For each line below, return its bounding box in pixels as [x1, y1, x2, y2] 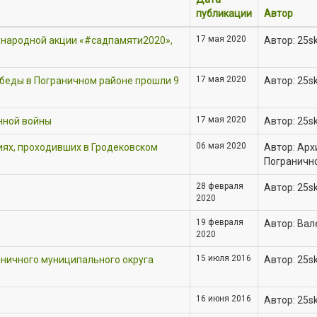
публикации [196, 8, 252, 19]
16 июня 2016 [196, 294, 251, 304]
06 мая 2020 [196, 141, 246, 151]
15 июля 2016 [196, 253, 251, 263]
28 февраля [196, 181, 243, 191]
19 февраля [196, 217, 243, 227]
